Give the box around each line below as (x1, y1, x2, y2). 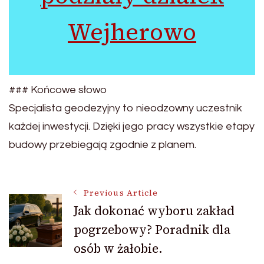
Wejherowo (68, 15, 196, 48)
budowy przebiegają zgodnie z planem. (9, 138, 196, 150)
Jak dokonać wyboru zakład (74, 202, 235, 219)
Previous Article (84, 187, 159, 199)
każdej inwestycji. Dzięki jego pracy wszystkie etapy (9, 120, 255, 132)
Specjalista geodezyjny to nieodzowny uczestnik (9, 102, 242, 114)
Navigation (8, 221, 131, 253)
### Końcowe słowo (9, 84, 107, 95)
